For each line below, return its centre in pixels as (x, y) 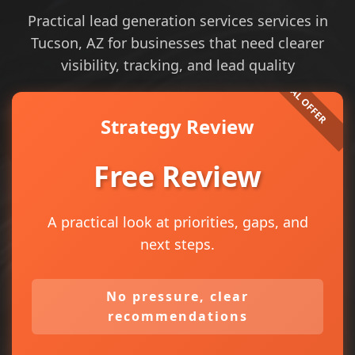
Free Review (177, 176)
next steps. (177, 244)
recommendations (177, 316)
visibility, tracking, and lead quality (177, 65)
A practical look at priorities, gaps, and (177, 222)
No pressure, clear (177, 296)
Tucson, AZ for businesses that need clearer (177, 43)
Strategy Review (177, 126)
